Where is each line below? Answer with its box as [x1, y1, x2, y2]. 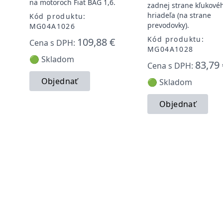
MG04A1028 [147, 44, 194, 54]
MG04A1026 [29, 21, 76, 31]
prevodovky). [147, 20, 189, 30]
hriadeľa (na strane [147, 10, 211, 20]
